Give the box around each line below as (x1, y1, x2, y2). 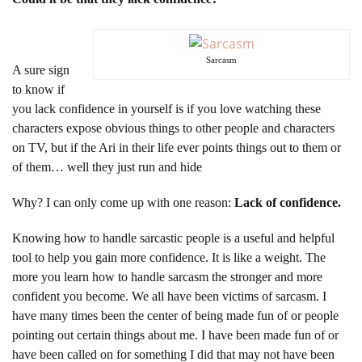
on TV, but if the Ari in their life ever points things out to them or (12, 140, 341, 154)
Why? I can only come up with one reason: (12, 195, 234, 209)
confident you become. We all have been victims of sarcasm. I (12, 288, 326, 303)
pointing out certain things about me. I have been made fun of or (12, 327, 339, 342)
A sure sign (12, 62, 69, 77)
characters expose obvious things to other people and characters (12, 120, 335, 135)
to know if (12, 82, 65, 96)
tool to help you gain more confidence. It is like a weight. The (12, 250, 326, 264)
